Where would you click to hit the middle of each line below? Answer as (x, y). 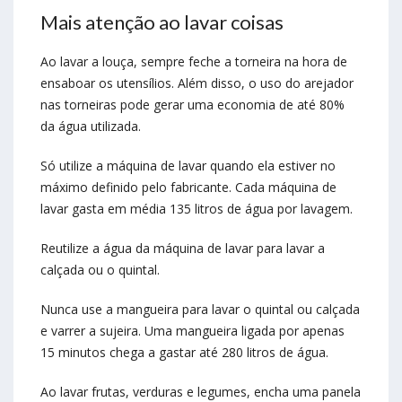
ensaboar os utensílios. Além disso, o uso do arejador (197, 83)
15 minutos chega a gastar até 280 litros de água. (184, 353)
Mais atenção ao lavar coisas (162, 22)
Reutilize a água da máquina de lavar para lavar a (183, 249)
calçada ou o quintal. (100, 270)
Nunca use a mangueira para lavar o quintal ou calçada (200, 310)
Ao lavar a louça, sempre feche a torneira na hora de (194, 62)
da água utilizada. (91, 127)
